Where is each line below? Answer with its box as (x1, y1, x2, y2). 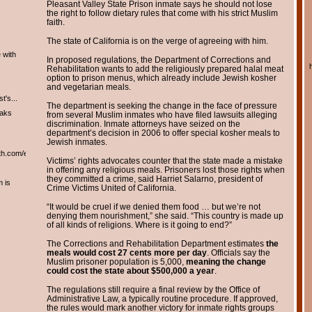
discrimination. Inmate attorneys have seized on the (46, 119, 240, 128)
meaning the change (185, 257, 266, 266)
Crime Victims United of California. (46, 183, 176, 192)
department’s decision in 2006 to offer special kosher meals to (46, 128, 280, 137)
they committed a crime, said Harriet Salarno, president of (46, 174, 263, 183)
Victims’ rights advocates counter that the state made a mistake (46, 156, 283, 165)
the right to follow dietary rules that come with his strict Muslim (46, 8, 278, 17)
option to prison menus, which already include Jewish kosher (46, 73, 276, 82)
